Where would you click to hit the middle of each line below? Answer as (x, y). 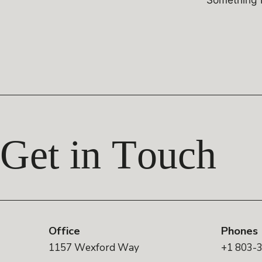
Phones (239, 231)
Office (65, 231)
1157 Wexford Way (94, 248)
